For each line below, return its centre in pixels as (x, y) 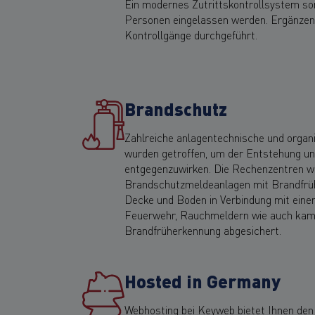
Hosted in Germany (202, 281)
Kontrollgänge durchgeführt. (191, 34)
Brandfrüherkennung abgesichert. (203, 230)
